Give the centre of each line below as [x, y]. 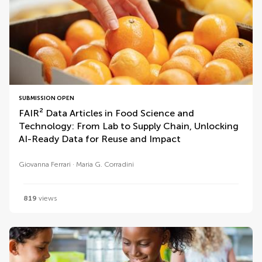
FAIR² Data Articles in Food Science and [106, 113]
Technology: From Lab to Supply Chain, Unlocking [129, 126]
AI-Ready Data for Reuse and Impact [100, 139]
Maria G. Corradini [105, 164]
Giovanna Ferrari [45, 164]
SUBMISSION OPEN [46, 98]
